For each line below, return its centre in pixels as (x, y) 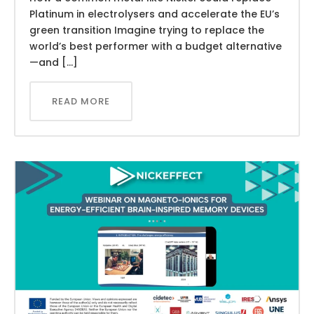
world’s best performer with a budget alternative (156, 47)
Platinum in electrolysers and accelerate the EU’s (155, 14)
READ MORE (81, 101)
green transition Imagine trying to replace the (147, 30)
